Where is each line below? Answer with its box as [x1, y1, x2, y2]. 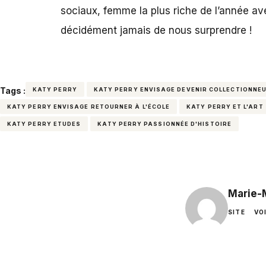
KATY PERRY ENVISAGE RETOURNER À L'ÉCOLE [7, 103, 170, 110]
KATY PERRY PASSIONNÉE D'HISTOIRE [97, 120, 232, 127]
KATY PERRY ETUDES [7, 120, 81, 127]
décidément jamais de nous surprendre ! [61, 24, 252, 36]
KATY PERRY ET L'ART [186, 103, 264, 110]
